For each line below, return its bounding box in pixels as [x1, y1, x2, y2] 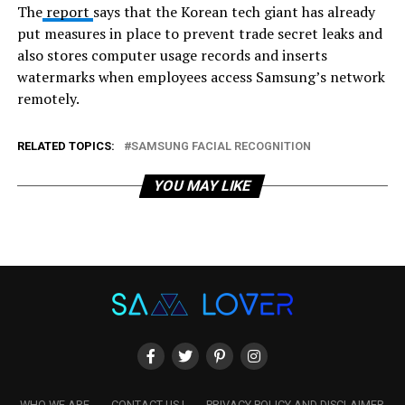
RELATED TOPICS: [16, 138, 115, 153]
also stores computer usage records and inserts [16, 44, 327, 65]
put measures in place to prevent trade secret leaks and [16, 23, 382, 43]
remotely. [16, 88, 82, 108]
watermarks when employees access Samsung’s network [16, 66, 385, 87]
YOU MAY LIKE [152, 176, 254, 194]
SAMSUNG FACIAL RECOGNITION [130, 138, 311, 153]
